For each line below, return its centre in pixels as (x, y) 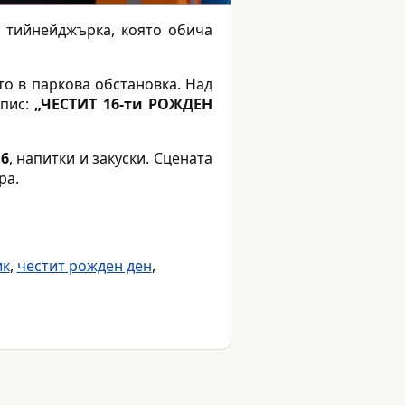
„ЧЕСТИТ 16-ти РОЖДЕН (123, 104)
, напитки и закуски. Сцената (110, 159)
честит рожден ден (84, 266)
